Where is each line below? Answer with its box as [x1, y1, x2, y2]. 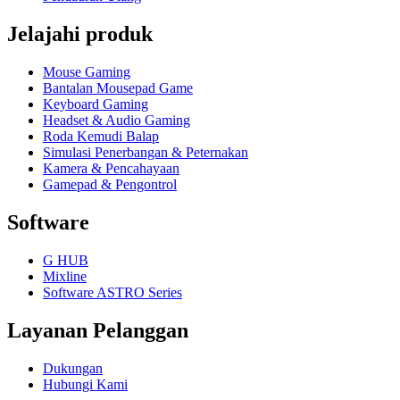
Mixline [43, 268, 87, 284]
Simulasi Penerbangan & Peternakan [43, 145, 248, 161]
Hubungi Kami [43, 376, 128, 392]
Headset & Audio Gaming [43, 112, 190, 129]
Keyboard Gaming [43, 96, 148, 112]
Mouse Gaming [43, 64, 130, 80]
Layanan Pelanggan [7, 318, 188, 342]
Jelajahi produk [7, 22, 153, 46]
